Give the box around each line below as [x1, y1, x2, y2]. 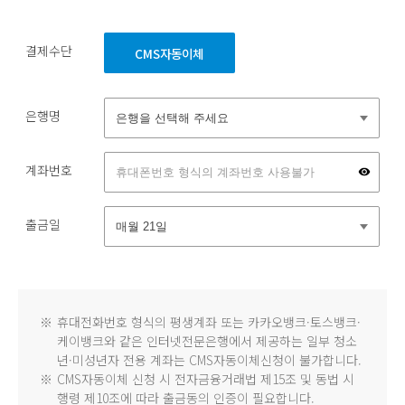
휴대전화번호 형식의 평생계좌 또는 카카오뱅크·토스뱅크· [57, 313, 361, 332]
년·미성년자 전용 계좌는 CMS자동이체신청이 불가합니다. [57, 351, 362, 370]
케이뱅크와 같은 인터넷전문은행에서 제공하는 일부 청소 [57, 332, 357, 351]
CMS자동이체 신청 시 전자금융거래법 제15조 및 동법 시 [57, 370, 354, 389]
